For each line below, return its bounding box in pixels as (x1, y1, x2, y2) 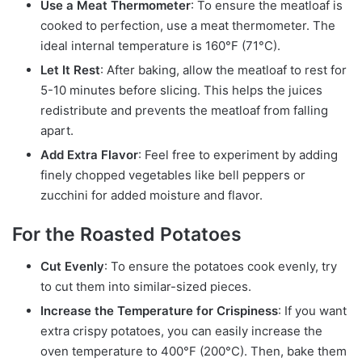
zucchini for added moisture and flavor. (40, 187, 263, 203)
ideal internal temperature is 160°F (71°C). (40, 37, 280, 53)
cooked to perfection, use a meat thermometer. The (40, 17, 335, 33)
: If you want (278, 303, 347, 319)
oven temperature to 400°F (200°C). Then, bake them (40, 343, 347, 360)
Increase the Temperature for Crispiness (40, 303, 278, 319)
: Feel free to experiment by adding (138, 146, 338, 162)
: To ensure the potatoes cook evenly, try (104, 259, 337, 275)
